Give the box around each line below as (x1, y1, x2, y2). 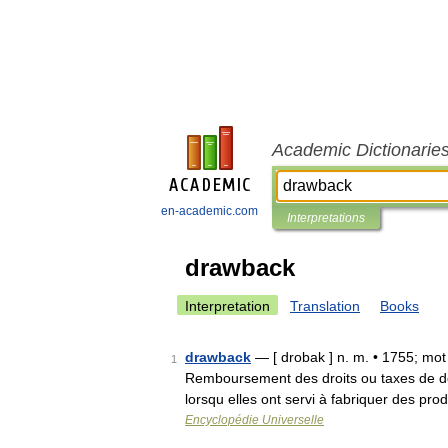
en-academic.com (161, 204, 258, 218)
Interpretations (287, 211, 365, 225)
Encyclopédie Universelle (185, 413, 324, 427)
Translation (290, 298, 360, 314)
